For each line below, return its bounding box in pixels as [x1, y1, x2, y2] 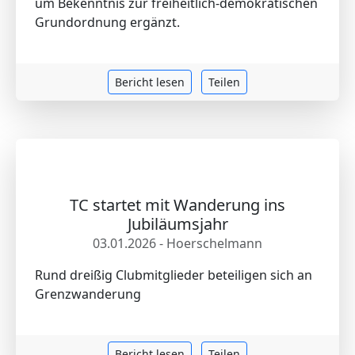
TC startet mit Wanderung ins [70, 194, 285, 216]
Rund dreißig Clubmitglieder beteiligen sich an [35, 266, 312, 284]
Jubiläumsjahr [127, 213, 228, 235]
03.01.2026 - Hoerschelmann [93, 235, 262, 252]
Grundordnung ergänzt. [35, 13, 180, 31]
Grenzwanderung [35, 285, 141, 303]
